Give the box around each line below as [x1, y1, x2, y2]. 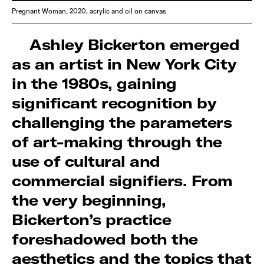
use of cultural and [12, 152, 160, 171]
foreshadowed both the [12, 230, 198, 249]
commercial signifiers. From [12, 171, 233, 190]
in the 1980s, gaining [12, 74, 177, 93]
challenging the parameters [12, 113, 232, 132]
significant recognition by [12, 94, 217, 113]
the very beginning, [12, 191, 166, 210]
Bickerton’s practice [12, 210, 171, 229]
